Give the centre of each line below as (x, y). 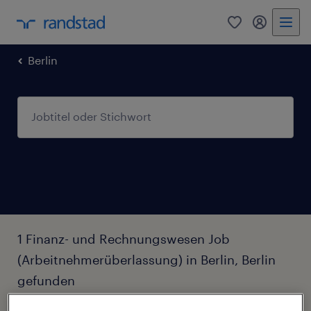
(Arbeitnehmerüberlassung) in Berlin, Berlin (146, 259)
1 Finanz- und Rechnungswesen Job (124, 238)
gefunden (46, 280)
